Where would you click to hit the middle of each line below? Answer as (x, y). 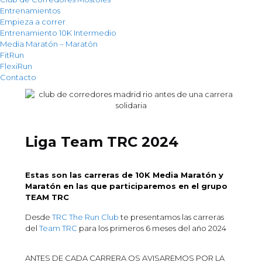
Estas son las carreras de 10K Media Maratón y (124, 175)
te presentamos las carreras (171, 217)
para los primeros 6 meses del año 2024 (152, 228)
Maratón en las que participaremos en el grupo (126, 186)
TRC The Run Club (85, 217)
